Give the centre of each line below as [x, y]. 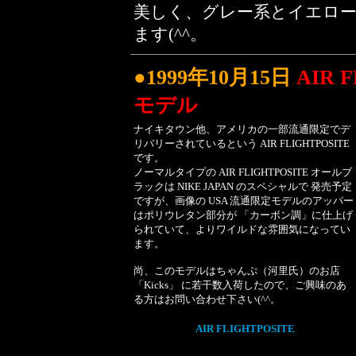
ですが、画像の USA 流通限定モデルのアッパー [244, 201]
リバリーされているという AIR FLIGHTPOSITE [242, 143]
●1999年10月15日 [215, 77]
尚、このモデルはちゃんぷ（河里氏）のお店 [237, 271]
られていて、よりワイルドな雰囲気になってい [242, 229]
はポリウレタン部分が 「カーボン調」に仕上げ [243, 215]
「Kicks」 [156, 285]
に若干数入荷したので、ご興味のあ [263, 285]
